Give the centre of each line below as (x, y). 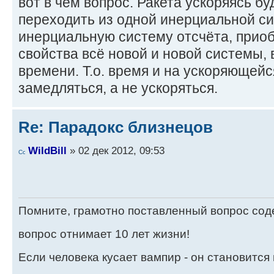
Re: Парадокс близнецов (116, 128)
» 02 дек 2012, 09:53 (116, 150)
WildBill (47, 150)
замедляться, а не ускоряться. (118, 88)
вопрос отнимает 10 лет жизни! (104, 234)
